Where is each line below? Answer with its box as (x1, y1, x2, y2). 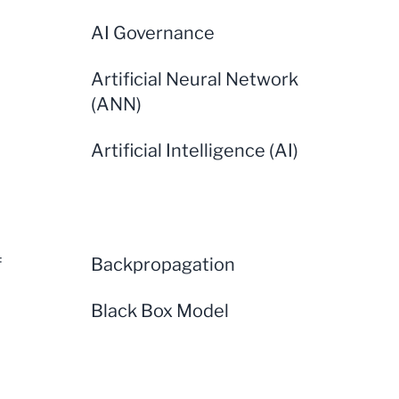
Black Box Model (91, 300, 229, 322)
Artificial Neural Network (91, 69, 298, 90)
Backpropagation (91, 254, 235, 275)
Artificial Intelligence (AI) (91, 140, 298, 161)
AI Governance (91, 22, 215, 44)
